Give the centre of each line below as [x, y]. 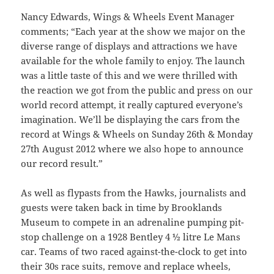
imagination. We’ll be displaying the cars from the [131, 120]
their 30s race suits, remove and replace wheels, [126, 266]
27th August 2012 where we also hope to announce [132, 149]
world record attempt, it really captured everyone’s [132, 105]
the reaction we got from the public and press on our [137, 90]
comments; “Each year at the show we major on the [133, 31]
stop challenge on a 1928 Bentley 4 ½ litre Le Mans [131, 237]
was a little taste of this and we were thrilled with [130, 76]
